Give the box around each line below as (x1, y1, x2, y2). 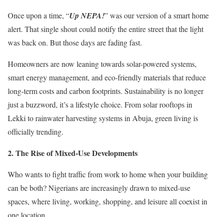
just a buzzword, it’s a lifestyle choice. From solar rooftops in (8, 99, 192, 109)
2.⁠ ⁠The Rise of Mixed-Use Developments (8, 147, 138, 158)
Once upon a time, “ (8, 10, 69, 20)
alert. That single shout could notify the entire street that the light (8, 24, 203, 34)
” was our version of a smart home (105, 10, 209, 20)
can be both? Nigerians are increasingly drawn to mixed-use (8, 183, 190, 193)
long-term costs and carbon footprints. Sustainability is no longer (8, 86, 203, 96)
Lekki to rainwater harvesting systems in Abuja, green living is (8, 113, 198, 123)
